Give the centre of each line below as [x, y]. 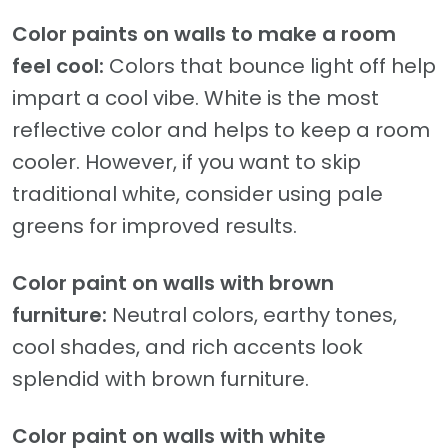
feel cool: [60, 66]
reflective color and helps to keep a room [221, 130]
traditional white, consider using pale [197, 194]
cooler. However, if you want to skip [186, 162]
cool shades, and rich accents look [187, 347]
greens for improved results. [154, 226]
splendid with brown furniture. [160, 379]
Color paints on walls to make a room [204, 34]
